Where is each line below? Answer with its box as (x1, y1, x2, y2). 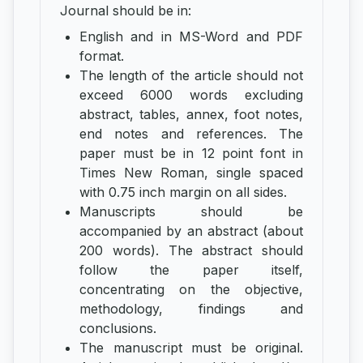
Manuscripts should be (79, 203, 303, 220)
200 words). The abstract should (79, 242, 303, 259)
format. (79, 48, 124, 65)
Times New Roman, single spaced (79, 164, 303, 181)
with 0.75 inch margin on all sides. (79, 184, 287, 201)
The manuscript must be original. (79, 340, 303, 357)
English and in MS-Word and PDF (79, 28, 303, 45)
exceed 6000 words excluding (79, 87, 303, 104)
